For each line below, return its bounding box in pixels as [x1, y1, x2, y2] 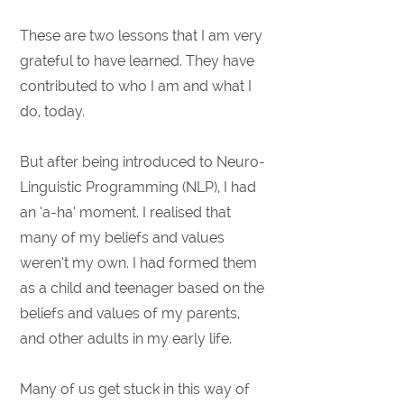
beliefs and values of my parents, [20, 305, 240, 322]
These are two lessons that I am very [20, 27, 262, 44]
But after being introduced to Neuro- [20, 153, 265, 170]
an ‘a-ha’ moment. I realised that [20, 204, 231, 221]
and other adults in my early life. [20, 330, 232, 347]
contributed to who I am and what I [20, 78, 252, 95]
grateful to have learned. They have [20, 52, 254, 69]
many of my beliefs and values [20, 229, 225, 246]
